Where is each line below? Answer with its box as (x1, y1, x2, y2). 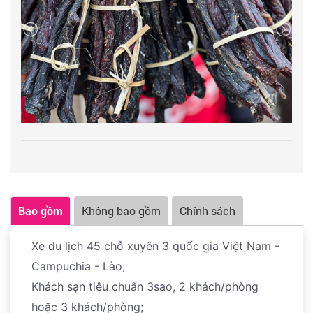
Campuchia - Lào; (31, 259, 125, 274)
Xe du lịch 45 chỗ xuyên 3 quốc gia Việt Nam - (31, 239, 279, 254)
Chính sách (180, 203, 235, 219)
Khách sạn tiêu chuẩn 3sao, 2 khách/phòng (31, 279, 259, 294)
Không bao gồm (82, 203, 161, 219)
